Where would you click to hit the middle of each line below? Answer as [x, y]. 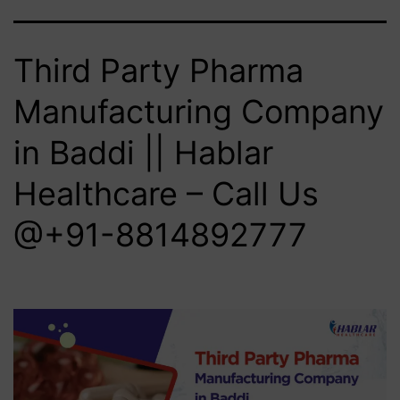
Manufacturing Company [199, 111]
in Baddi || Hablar [143, 152]
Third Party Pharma [158, 70]
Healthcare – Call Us [166, 193]
